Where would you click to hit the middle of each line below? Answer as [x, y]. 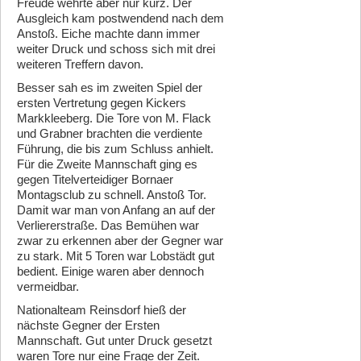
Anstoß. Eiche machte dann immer [108, 34]
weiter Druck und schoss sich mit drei [116, 49]
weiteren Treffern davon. [80, 64]
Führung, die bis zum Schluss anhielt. [115, 149]
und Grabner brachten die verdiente [110, 134]
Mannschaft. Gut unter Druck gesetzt [114, 341]
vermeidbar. [48, 287]
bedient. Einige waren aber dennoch [110, 272]
